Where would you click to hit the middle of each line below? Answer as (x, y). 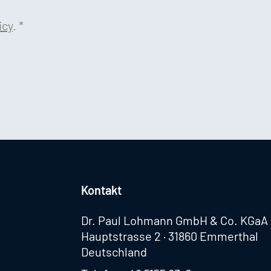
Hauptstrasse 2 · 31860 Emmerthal (170, 236)
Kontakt (101, 190)
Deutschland (114, 252)
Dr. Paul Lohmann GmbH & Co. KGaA (175, 220)
